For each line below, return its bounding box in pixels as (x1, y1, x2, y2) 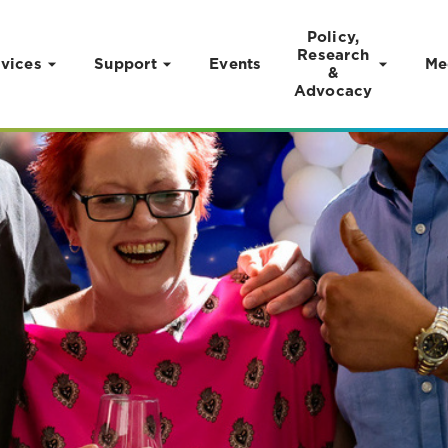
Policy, (306, 28, 360, 46)
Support (94, 55, 157, 73)
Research (297, 46, 369, 64)
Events (209, 55, 262, 73)
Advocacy (293, 82, 373, 100)
